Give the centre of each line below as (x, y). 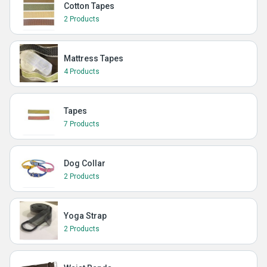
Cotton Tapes (89, 6)
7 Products (82, 124)
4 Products (82, 72)
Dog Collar (85, 163)
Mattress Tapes (94, 58)
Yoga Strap (85, 216)
